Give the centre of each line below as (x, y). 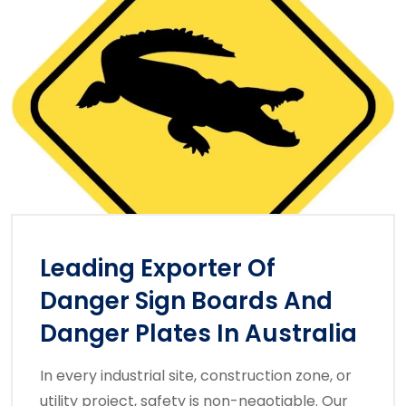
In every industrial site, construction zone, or (196, 376)
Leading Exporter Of (158, 269)
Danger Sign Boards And (186, 301)
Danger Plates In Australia (198, 334)
